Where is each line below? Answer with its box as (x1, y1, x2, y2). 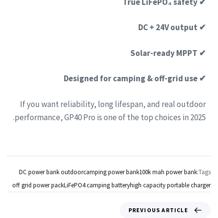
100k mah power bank (139, 168, 197, 177)
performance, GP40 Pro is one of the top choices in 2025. (15, 111, 206, 123)
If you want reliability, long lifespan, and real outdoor (20, 98, 206, 109)
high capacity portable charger (130, 181, 211, 190)
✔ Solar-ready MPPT (198, 47, 206, 58)
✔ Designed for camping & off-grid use (198, 73, 206, 84)
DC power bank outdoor (19, 168, 83, 177)
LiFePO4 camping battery (64, 181, 130, 190)
